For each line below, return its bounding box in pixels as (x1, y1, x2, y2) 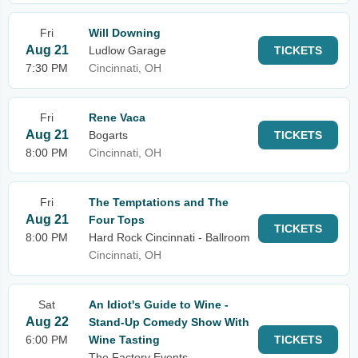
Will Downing (89, 26, 161, 39)
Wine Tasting (89, 333, 160, 346)
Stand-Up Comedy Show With (89, 316, 249, 328)
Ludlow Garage (89, 44, 166, 57)
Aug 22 (25, 315, 69, 328)
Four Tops (89, 213, 145, 226)
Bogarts (89, 129, 128, 141)
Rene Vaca (89, 111, 145, 124)
